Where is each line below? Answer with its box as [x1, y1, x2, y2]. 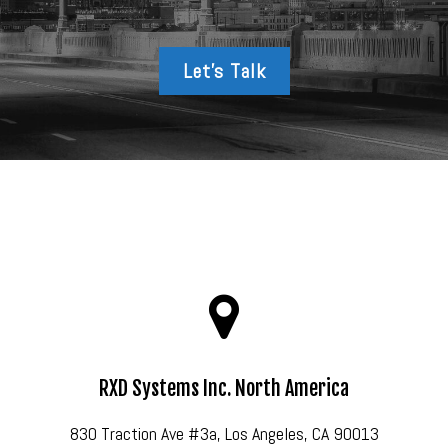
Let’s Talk [182, 58, 266, 84]
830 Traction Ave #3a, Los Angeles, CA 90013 [69, 422, 379, 446]
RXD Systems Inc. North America [99, 376, 349, 402]
